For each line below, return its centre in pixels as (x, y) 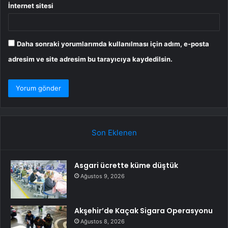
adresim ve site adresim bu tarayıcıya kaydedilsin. (90, 59)
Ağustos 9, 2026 (103, 176)
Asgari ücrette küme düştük (126, 165)
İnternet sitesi (31, 5)
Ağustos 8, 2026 (103, 221)
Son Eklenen (114, 132)
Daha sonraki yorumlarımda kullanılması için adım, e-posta (113, 44)
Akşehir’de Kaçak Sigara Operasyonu (144, 210)
